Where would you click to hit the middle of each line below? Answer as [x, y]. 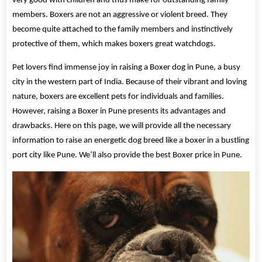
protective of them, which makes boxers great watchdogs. [114, 44]
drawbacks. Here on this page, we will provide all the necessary [122, 126]
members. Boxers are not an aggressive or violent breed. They [120, 15]
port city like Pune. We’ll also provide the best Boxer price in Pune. [127, 156]
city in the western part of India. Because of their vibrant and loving [130, 82]
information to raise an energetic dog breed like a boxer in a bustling [131, 141]
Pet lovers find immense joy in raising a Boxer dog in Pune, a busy [127, 68]
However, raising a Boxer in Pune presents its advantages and [119, 112]
